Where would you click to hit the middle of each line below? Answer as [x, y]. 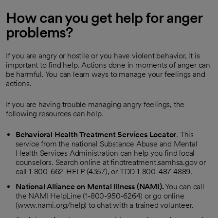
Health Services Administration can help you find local [105, 153]
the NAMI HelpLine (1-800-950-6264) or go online [100, 196]
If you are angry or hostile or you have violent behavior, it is [103, 56]
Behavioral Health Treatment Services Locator [96, 135]
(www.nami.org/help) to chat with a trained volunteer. [105, 205]
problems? [39, 32]
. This [185, 135]
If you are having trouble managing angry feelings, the [95, 104]
